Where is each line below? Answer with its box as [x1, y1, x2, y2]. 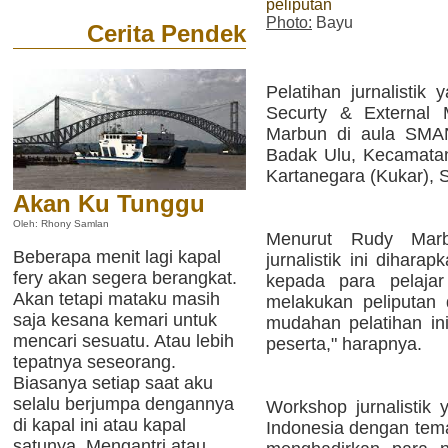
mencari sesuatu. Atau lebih [13, 331, 234, 351]
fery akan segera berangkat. [13, 268, 237, 288]
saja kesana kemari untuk [13, 310, 217, 330]
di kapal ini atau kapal [13, 415, 186, 435]
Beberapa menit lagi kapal [13, 247, 221, 267]
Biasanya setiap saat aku [13, 373, 213, 393]
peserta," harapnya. [266, 334, 422, 355]
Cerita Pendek [87, 20, 246, 47]
